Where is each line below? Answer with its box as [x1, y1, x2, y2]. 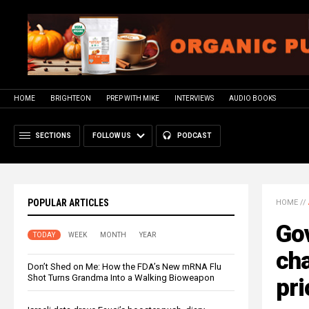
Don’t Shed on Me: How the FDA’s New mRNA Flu [28, 261, 221, 272]
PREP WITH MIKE [106, 94, 159, 102]
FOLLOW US [92, 131, 131, 139]
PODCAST [177, 131, 212, 139]
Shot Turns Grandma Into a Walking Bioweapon [28, 272, 215, 283]
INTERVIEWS [175, 94, 214, 102]
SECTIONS [35, 131, 71, 139]
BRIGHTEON [50, 94, 91, 102]
